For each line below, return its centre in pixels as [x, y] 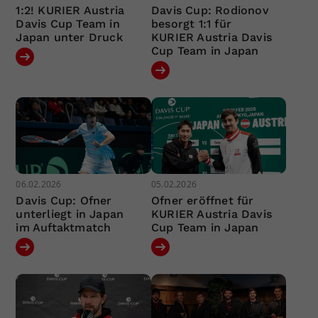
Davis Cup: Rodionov [210, 11]
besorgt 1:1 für [191, 24]
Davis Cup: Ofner [64, 200]
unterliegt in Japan [70, 214]
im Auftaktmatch [64, 227]
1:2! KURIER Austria [70, 11]
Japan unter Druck [69, 38]
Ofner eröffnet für [202, 200]
